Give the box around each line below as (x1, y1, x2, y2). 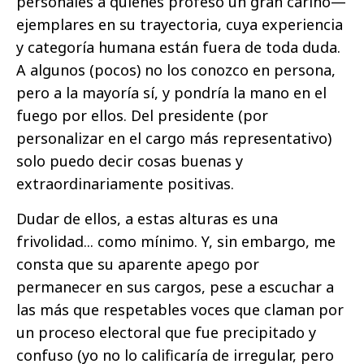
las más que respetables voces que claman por (16, 300, 344, 320)
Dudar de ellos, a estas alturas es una (16, 209, 278, 229)
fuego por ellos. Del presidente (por (16, 106, 268, 126)
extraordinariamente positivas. (16, 174, 234, 194)
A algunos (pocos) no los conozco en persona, (16, 60, 336, 80)
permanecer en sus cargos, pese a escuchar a (16, 277, 334, 297)
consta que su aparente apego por (16, 254, 259, 275)
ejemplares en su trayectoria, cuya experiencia (16, 15, 343, 35)
